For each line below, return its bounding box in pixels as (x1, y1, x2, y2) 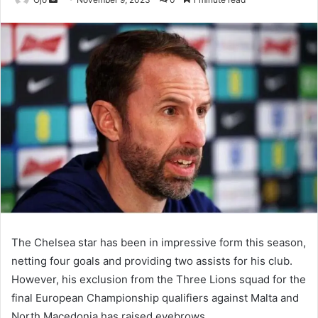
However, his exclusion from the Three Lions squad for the (11, 272, 306, 286)
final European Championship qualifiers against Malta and (11, 290, 299, 305)
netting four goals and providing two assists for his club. (11, 253, 292, 268)
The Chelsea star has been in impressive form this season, (11, 235, 306, 249)
